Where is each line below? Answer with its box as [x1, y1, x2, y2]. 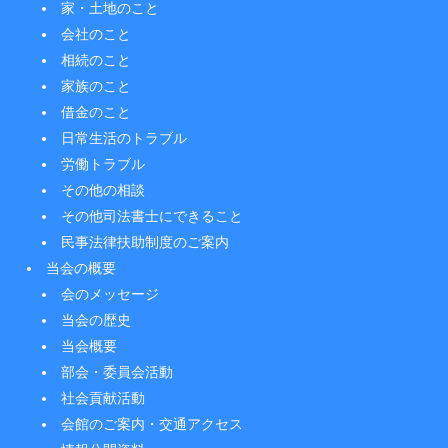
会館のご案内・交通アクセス [60, 415, 243, 432]
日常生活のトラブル [60, 129, 187, 146]
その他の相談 [60, 181, 145, 198]
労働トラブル [60, 155, 145, 172]
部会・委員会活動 [60, 363, 173, 380]
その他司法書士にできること [60, 207, 243, 224]
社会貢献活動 [60, 389, 145, 406]
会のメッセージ [60, 285, 159, 302]
